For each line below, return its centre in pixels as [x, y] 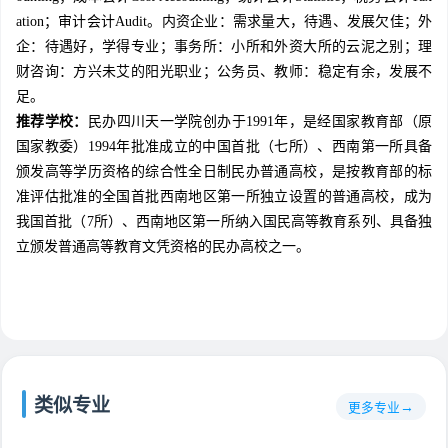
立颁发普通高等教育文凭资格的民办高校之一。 [163, 247]
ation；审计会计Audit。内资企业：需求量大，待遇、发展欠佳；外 [224, 22]
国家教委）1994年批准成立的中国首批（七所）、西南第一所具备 [224, 147]
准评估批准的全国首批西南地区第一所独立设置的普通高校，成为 [224, 197]
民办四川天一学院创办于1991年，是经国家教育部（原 [260, 122]
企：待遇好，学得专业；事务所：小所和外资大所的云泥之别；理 [224, 47]
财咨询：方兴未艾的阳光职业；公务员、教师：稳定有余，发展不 [224, 72]
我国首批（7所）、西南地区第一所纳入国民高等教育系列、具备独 [224, 222]
